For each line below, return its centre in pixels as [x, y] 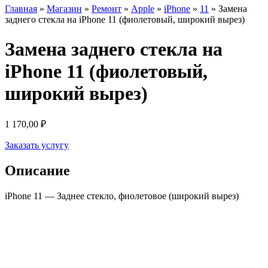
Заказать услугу [37, 145]
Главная [21, 9]
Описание [37, 171]
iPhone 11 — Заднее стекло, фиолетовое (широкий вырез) [122, 196]
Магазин [64, 9]
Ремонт [106, 9]
